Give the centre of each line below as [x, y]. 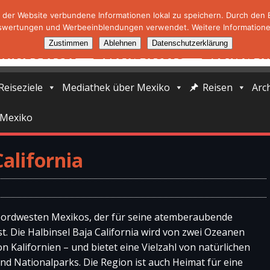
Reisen [218, 87]
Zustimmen [68, 43]
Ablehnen [120, 43]
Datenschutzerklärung [190, 43]
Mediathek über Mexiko [116, 87]
